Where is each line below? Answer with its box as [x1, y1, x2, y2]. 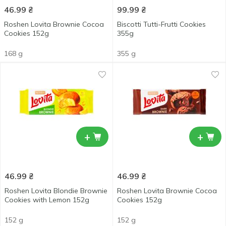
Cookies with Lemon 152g [5, 195, 89, 204]
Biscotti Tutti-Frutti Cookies [117, 20, 206, 29]
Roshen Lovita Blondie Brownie [5, 186, 107, 195]
